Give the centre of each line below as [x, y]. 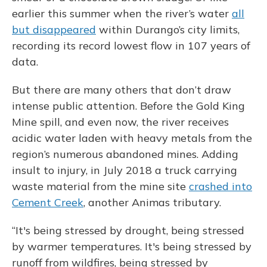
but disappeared [54, 30]
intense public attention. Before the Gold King [128, 106]
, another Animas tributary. [152, 202]
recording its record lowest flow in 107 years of [131, 46]
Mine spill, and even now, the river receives [120, 122]
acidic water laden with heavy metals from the [132, 138]
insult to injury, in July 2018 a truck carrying [125, 170]
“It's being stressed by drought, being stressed [128, 230]
